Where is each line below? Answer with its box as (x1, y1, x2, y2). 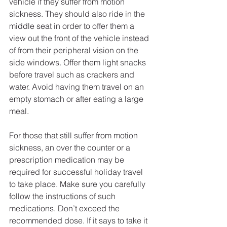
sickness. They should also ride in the (9, 9, 147, 19)
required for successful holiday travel (9, 167, 145, 177)
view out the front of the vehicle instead (9, 33, 151, 44)
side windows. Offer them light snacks (9, 57, 148, 68)
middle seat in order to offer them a (9, 21, 136, 31)
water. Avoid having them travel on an (9, 82, 146, 92)
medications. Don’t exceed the (9, 203, 122, 214)
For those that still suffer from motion (9, 130, 140, 141)
